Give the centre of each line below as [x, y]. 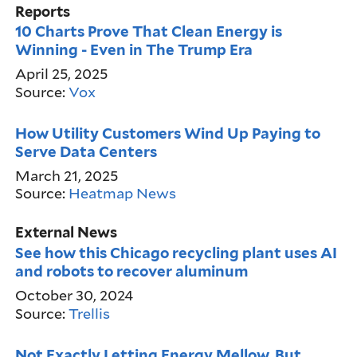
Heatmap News [123, 193]
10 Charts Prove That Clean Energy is [149, 31]
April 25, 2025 [62, 74]
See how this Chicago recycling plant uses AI [177, 252]
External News [67, 233]
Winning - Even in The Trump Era [134, 50]
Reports [43, 11]
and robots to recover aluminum [132, 271]
